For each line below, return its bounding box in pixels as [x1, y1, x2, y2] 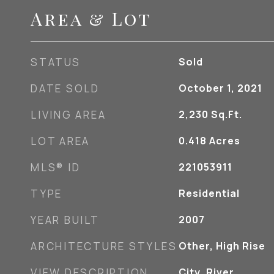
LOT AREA [31, 134, 90, 148]
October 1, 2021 [178, 81, 262, 95]
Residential [178, 187, 240, 200]
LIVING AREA [31, 108, 106, 122]
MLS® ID [31, 160, 81, 174]
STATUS [31, 55, 81, 69]
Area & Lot [31, 7, 152, 30]
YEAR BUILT [31, 213, 100, 227]
